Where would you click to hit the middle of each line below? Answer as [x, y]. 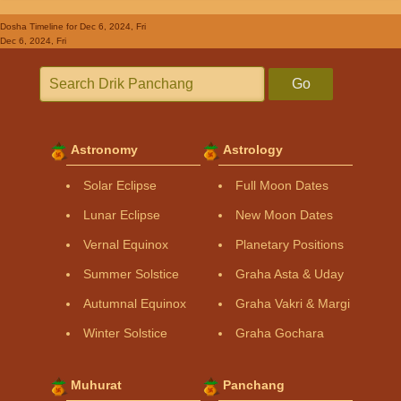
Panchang [254, 384]
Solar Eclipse [120, 185]
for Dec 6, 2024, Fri [105, 26]
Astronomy [104, 149]
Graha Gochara [280, 333]
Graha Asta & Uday [290, 273]
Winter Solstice [125, 333]
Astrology [253, 149]
